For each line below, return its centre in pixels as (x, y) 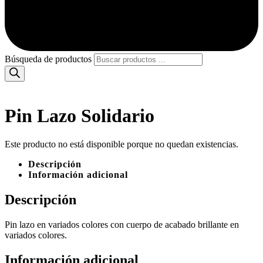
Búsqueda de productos (48, 59)
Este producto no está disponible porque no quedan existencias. (122, 144)
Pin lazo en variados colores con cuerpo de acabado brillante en (122, 225)
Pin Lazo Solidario (80, 115)
